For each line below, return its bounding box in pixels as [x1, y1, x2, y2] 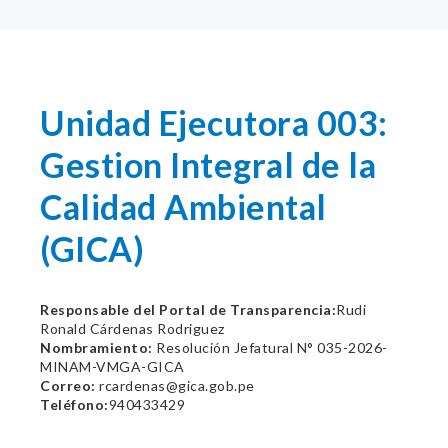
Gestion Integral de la [40, 144, 376, 185]
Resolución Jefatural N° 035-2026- [152, 339, 388, 356]
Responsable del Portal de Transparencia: [40, 301, 336, 318]
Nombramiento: [40, 339, 153, 356]
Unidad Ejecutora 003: [40, 102, 388, 143]
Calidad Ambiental [40, 186, 327, 227]
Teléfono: [40, 396, 109, 413]
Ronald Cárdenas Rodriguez [40, 320, 225, 337]
